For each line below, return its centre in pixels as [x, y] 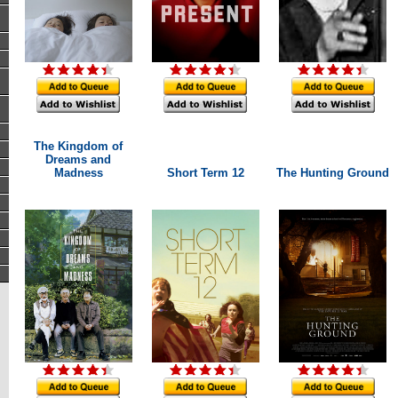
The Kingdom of [78, 146]
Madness [78, 173]
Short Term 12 [205, 173]
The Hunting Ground [333, 173]
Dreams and [78, 159]
